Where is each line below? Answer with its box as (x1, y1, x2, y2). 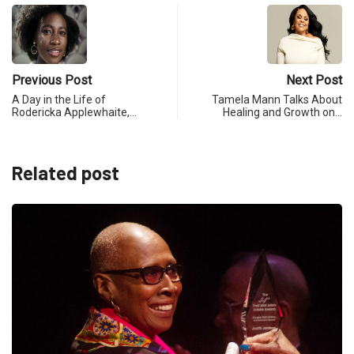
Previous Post (12, 73, 92, 88)
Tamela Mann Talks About (212, 93, 342, 107)
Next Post (286, 73, 342, 88)
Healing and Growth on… (223, 106, 342, 119)
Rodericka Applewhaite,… (12, 106, 137, 119)
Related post (12, 161, 119, 185)
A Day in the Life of (12, 93, 106, 107)
